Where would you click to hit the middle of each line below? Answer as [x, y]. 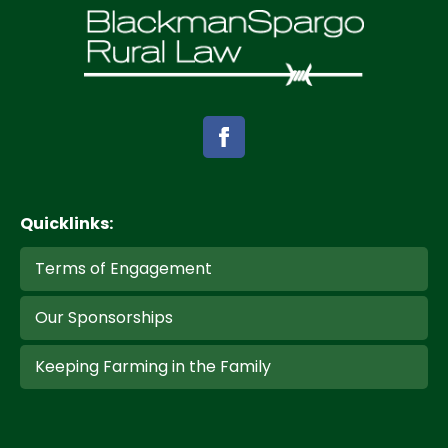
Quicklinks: [66, 223]
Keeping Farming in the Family [153, 366]
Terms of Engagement [123, 268]
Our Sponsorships [104, 317]
